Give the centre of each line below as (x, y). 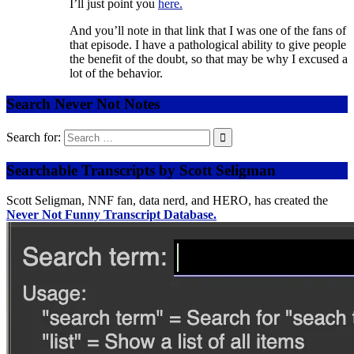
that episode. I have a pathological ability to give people (208, 45)
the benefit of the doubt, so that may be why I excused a (209, 59)
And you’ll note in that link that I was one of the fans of (208, 31)
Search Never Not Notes (83, 104)
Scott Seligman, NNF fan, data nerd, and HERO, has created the (167, 201)
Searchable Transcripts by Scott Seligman (141, 170)
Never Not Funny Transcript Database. (111, 215)
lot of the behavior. (116, 73)
